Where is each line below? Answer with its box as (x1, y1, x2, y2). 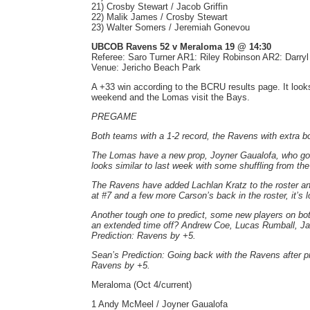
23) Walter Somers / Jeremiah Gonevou (91, 22, 250, 33)
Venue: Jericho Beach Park (91, 62, 201, 73)
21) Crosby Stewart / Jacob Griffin (91, 1, 228, 12)
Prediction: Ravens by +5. (91, 230, 196, 241)
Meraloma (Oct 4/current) (91, 280, 192, 290)
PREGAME (91, 111, 137, 122)
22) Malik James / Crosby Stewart (91, 12, 228, 22)
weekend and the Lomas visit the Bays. (91, 92, 250, 102)
